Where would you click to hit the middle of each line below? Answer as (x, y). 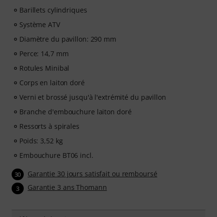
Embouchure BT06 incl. (56, 155)
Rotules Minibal (45, 68)
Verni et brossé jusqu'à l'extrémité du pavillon (93, 97)
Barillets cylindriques (53, 10)
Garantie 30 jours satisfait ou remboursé (93, 174)
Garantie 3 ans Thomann (67, 187)
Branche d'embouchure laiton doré (76, 112)
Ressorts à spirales (49, 126)
